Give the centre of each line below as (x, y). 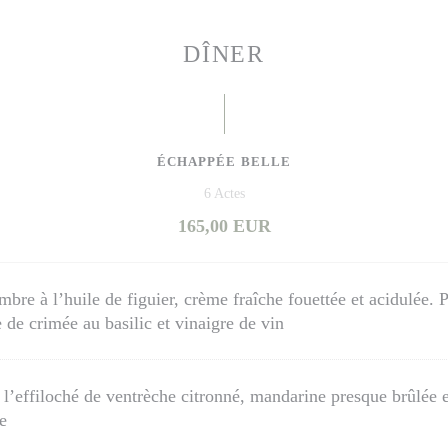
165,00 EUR (224, 226)
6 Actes (224, 193)
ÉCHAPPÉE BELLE (224, 161)
